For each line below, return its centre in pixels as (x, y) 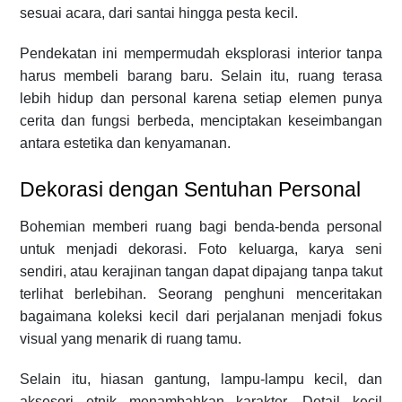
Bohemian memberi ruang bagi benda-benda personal (201, 226)
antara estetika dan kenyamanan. (125, 143)
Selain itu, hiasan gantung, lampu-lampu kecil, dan (201, 379)
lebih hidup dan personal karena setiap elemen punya (201, 98)
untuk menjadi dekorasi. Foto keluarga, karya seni (201, 249)
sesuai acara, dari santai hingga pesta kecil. (159, 13)
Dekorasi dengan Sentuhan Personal (190, 189)
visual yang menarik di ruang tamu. (131, 338)
